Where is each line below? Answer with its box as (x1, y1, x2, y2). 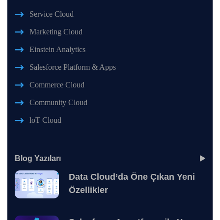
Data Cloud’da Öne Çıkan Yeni (69, 172, 195, 182)
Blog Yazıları (15, 154, 61, 163)
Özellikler (69, 185, 108, 195)
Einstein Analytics (29, 45, 85, 54)
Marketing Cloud (29, 27, 82, 36)
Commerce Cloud (29, 81, 84, 89)
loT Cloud (29, 116, 61, 125)
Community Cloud (29, 98, 87, 107)
